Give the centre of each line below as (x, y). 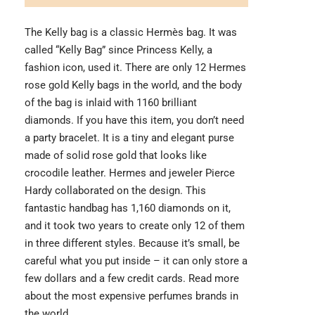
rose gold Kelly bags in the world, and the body (133, 85)
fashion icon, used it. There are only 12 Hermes (135, 68)
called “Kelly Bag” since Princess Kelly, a (118, 50)
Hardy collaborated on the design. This (115, 191)
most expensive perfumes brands (148, 296)
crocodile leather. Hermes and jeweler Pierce (130, 173)
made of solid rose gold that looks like (116, 156)
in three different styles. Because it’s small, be (132, 244)
